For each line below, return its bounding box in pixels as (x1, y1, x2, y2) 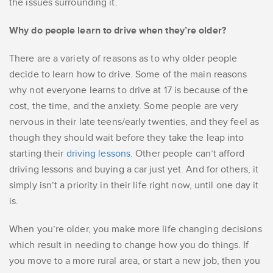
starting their (9, 147, 64, 160)
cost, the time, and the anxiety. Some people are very (9, 100, 239, 113)
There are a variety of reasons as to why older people (9, 52, 238, 65)
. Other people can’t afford (130, 147, 244, 160)
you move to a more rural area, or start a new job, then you (9, 255, 260, 268)
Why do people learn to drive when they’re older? (9, 24, 229, 37)
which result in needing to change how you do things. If (9, 239, 249, 252)
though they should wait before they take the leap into (9, 132, 244, 144)
